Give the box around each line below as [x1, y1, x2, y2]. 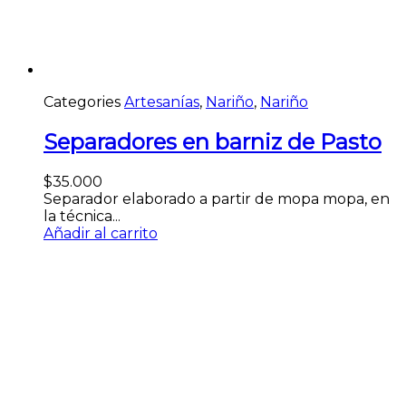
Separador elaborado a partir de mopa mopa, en [43, 189, 390, 208]
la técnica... [43, 207, 121, 225]
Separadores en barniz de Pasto [43, 128, 382, 155]
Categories [43, 93, 121, 111]
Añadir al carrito [43, 224, 158, 242]
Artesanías [124, 93, 199, 111]
